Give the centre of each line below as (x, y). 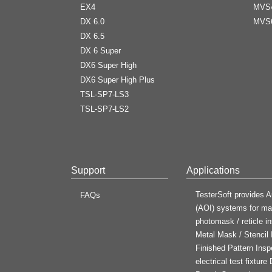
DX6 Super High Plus (117, 80)
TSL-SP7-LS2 (104, 109)
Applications (213, 170)
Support (88, 170)
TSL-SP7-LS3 (104, 94)
